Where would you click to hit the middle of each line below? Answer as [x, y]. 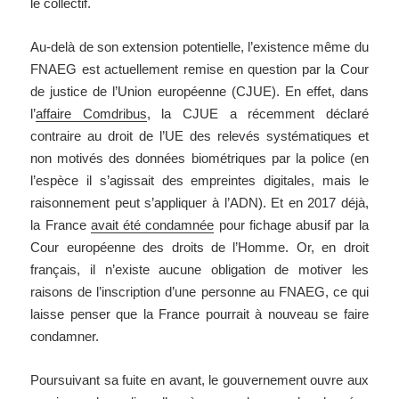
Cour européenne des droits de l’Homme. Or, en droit [199, 248]
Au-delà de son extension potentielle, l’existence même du [199, 47]
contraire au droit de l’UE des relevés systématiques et [199, 136]
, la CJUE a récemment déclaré [257, 114]
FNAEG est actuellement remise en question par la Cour [199, 69]
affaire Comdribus [91, 114]
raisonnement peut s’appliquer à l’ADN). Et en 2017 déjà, [199, 203]
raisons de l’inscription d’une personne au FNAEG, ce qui [199, 292]
